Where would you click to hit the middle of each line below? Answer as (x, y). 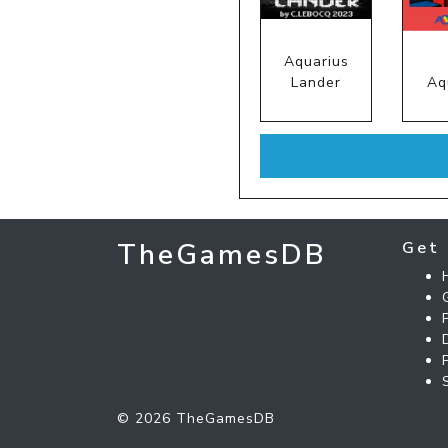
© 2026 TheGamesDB (196, 418)
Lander (316, 82)
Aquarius (316, 61)
